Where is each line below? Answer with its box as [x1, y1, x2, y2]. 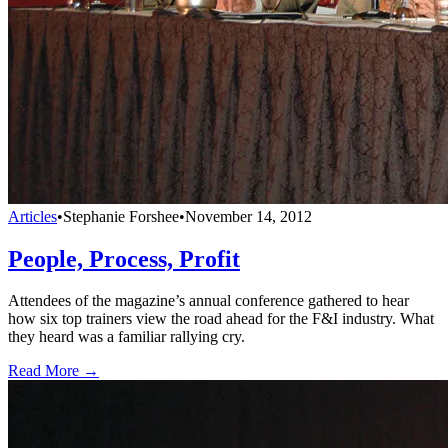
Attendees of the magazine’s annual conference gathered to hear [8, 292, 409, 310]
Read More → [8, 362, 99, 380]
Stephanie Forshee [63, 207, 179, 225]
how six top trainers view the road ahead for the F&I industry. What [8, 310, 434, 328]
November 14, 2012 [185, 207, 312, 225]
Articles [8, 207, 57, 225]
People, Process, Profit [8, 245, 240, 272]
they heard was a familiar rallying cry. [8, 328, 245, 346]
